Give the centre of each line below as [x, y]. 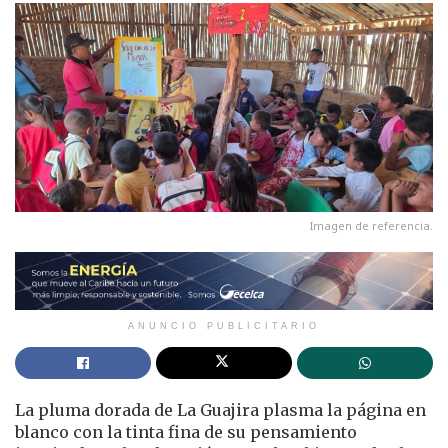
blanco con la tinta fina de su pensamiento [186, 432]
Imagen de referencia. [371, 226]
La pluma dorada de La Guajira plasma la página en [220, 410]
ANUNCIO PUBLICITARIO [224, 326]
